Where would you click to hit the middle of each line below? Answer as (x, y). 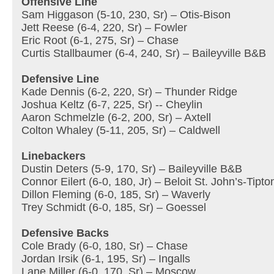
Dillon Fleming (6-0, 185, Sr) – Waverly (116, 194)
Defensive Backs (65, 233)
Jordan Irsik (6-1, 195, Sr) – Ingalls (106, 259)
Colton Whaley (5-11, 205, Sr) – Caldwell (121, 130)
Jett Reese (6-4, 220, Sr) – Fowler (104, 28)
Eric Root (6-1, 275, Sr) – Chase (100, 40)
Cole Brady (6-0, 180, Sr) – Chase (105, 246)
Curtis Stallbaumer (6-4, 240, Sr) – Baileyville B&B (144, 53)
